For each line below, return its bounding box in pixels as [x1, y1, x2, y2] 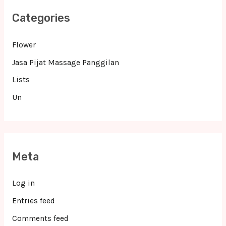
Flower [12, 40, 36, 49]
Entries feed [12, 196, 55, 206]
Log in [12, 179, 35, 188]
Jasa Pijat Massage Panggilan [12, 58, 119, 67]
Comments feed [12, 214, 69, 223]
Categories [12, 11, 70, 24]
